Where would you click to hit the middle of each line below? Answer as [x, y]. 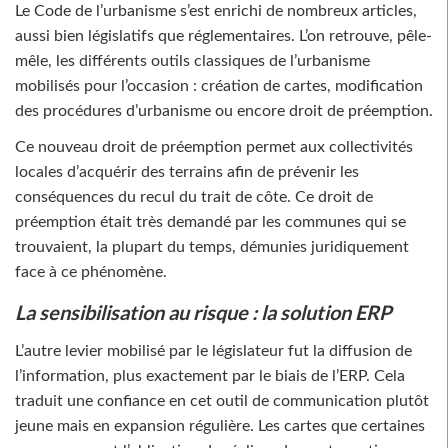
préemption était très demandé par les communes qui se [210, 221]
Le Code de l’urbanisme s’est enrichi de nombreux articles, [216, 10]
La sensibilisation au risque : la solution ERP [203, 311]
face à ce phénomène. [91, 271]
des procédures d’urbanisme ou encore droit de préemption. [224, 110]
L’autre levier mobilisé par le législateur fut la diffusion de [213, 350]
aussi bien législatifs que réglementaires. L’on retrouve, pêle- [223, 35]
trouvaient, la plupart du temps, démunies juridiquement [212, 246]
